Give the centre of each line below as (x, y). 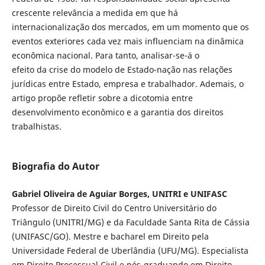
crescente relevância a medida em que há (95, 12)
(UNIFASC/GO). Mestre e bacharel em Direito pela (110, 236)
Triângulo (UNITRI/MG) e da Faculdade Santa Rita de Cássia (130, 222)
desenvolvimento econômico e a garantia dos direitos (117, 112)
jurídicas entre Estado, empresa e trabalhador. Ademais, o (127, 83)
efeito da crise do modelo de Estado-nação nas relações (122, 69)
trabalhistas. (36, 126)
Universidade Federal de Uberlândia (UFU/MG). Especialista (130, 250)
